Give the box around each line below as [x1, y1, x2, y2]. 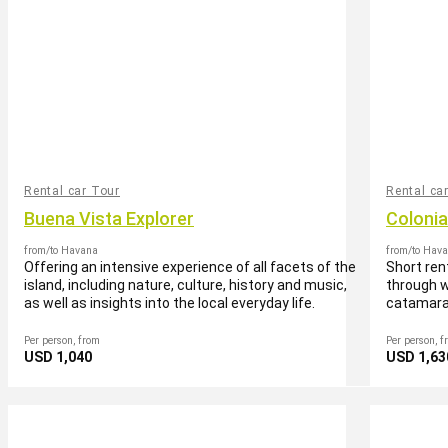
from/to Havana [24, 243, 98, 257]
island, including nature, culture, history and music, [24, 276, 347, 293]
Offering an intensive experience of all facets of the [24, 258, 356, 275]
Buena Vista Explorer [24, 207, 194, 229]
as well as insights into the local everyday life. [24, 294, 315, 311]
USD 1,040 [24, 348, 92, 365]
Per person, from [24, 333, 100, 347]
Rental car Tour [24, 183, 120, 198]
